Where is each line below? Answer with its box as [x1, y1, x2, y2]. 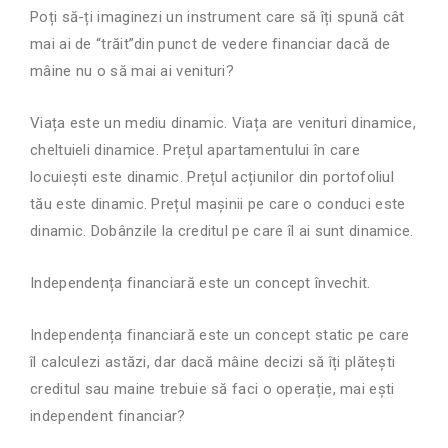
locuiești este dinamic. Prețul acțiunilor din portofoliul [30, 168, 395, 187]
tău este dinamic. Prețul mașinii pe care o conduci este [30, 195, 406, 214]
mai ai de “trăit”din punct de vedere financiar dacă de [30, 35, 391, 54]
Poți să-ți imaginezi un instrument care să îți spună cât [30, 8, 405, 27]
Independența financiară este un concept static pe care [30, 326, 410, 345]
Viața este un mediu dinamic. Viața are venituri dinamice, [30, 114, 417, 133]
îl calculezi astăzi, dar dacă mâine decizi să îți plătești [30, 353, 396, 372]
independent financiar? [30, 407, 186, 426]
